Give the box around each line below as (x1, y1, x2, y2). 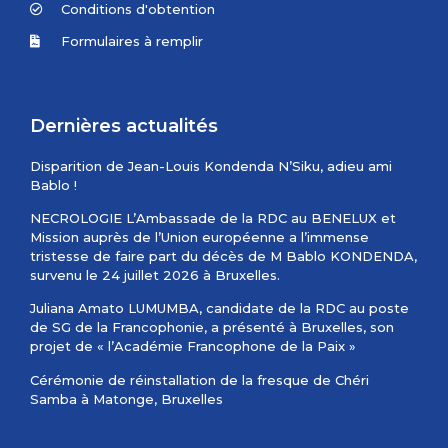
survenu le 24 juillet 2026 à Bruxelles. (30, 266, 280, 283)
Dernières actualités (30, 114, 218, 137)
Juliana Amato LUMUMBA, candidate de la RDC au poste (30, 300, 409, 317)
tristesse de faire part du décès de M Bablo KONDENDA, (30, 247, 417, 264)
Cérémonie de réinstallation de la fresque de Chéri (30, 371, 369, 388)
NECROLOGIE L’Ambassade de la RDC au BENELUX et (30, 209, 396, 226)
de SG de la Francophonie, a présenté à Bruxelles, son (30, 319, 394, 336)
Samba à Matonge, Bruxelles (30, 390, 223, 407)
